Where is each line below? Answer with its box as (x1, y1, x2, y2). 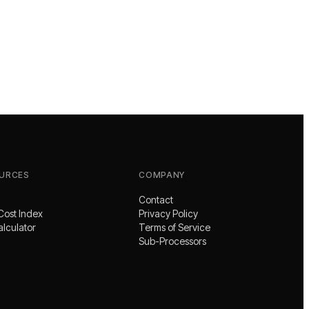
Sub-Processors (139, 235, 207, 247)
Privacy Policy (139, 207, 199, 219)
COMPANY (139, 169, 186, 180)
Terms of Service (139, 221, 211, 233)
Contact (139, 193, 174, 206)
